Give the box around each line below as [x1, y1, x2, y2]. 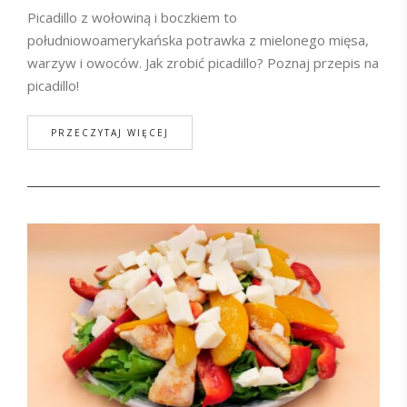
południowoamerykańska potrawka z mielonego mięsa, [27, 31, 369, 50]
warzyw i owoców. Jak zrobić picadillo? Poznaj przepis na [27, 54, 379, 73]
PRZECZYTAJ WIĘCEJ [51, 126, 169, 140]
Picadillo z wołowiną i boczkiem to [27, 8, 237, 27]
